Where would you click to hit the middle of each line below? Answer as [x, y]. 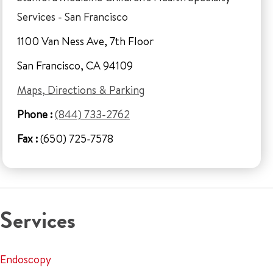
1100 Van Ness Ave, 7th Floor [85, 41]
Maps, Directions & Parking [81, 90]
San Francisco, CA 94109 [75, 66]
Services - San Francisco [73, 17]
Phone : [35, 114]
